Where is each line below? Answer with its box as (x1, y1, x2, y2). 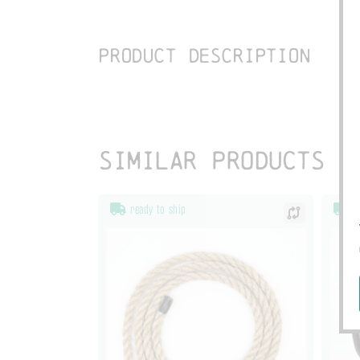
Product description (98, 44, 310, 67)
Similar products (98, 145, 324, 175)
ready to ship (126, 202, 186, 218)
